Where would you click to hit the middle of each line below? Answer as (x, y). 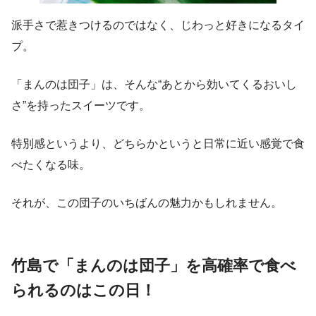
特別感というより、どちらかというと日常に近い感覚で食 (158, 143)
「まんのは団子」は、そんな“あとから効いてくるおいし (154, 84)
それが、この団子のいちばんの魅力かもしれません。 (147, 202)
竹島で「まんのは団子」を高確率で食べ (154, 265)
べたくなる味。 (51, 164)
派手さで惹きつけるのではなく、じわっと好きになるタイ (158, 25)
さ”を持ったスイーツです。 (81, 105)
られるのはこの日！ (84, 290)
